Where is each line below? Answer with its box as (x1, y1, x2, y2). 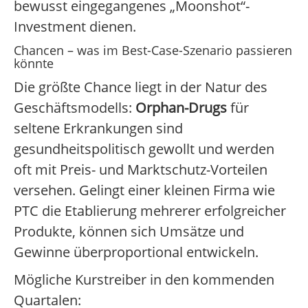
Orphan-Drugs (135, 98, 227, 118)
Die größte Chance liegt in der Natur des (14, 78, 267, 97)
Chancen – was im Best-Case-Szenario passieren (14, 42, 292, 59)
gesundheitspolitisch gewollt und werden (14, 140, 274, 159)
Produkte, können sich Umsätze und (14, 222, 244, 241)
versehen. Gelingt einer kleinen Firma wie (14, 181, 275, 200)
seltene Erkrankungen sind (14, 119, 183, 138)
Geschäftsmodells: (14, 98, 135, 118)
